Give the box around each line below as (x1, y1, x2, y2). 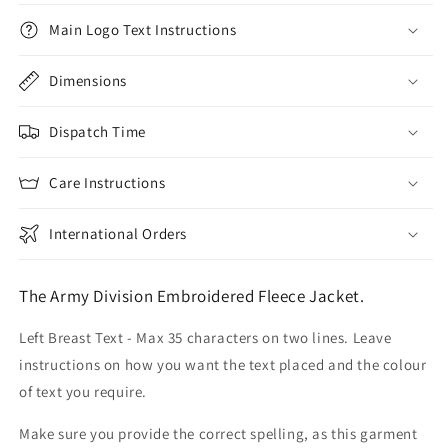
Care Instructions (49, 172, 166, 192)
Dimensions (49, 70, 127, 90)
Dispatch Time (49, 121, 146, 141)
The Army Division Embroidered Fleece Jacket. (19, 284, 365, 307)
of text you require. (19, 381, 147, 401)
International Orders (49, 223, 187, 243)
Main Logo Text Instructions (49, 19, 237, 39)
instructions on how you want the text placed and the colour (19, 354, 427, 374)
